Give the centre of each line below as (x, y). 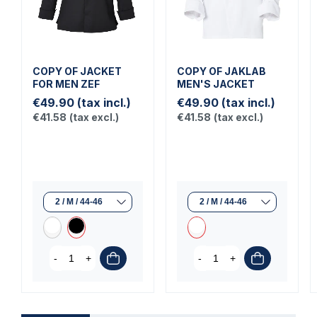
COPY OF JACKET (77, 71)
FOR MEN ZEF (66, 84)
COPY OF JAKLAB (221, 71)
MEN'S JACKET (216, 84)
